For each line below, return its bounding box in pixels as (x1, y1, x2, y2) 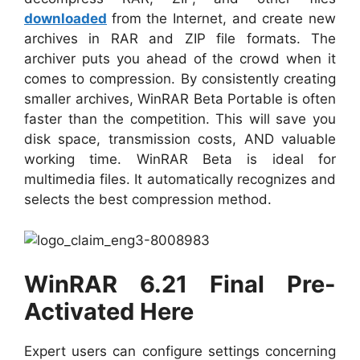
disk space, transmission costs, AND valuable (24, 131, 336, 147)
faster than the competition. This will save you (24, 111, 336, 127)
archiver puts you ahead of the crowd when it (24, 51, 336, 67)
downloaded (24, 10, 107, 27)
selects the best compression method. (24, 191, 272, 207)
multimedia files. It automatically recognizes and (24, 171, 336, 187)
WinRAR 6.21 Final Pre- (24, 270, 336, 298)
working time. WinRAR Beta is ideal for (24, 151, 336, 167)
